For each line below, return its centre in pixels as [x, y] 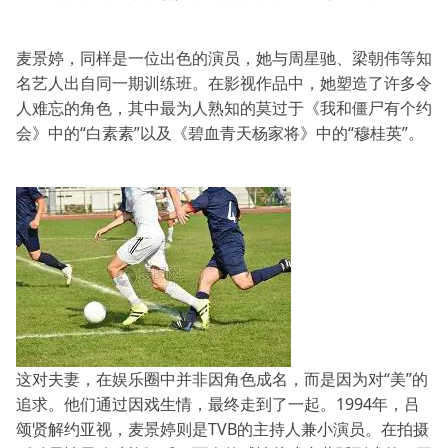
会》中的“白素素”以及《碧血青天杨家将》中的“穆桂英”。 [220, 133]
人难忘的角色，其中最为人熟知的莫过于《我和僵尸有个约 [224, 108]
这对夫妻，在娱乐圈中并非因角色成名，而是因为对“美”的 [222, 379]
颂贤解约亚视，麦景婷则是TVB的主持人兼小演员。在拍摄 [222, 429]
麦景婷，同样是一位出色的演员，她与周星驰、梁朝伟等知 [224, 58]
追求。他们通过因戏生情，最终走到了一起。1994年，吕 [218, 404]
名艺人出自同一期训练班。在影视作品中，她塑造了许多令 [224, 83]
